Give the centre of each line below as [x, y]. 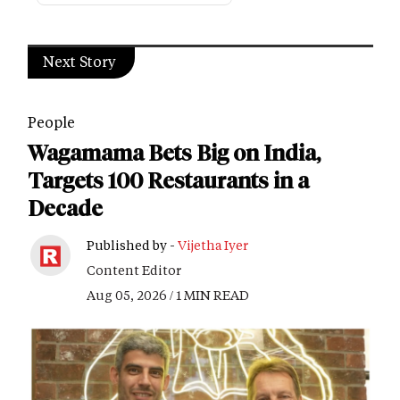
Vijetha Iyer [213, 246]
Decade [65, 209]
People [51, 122]
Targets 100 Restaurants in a [168, 181]
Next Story [79, 62]
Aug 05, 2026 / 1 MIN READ [168, 296]
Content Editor [134, 271]
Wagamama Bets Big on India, [174, 154]
